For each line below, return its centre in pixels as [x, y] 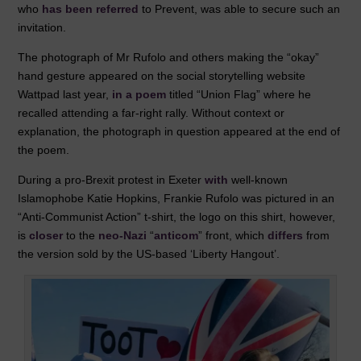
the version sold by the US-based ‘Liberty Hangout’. [149, 254]
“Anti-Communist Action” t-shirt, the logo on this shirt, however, [177, 217]
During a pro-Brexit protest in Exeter [112, 180]
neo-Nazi [123, 236]
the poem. [44, 150]
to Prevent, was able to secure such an [240, 9]
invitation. [42, 28]
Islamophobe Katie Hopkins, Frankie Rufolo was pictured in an [176, 199]
